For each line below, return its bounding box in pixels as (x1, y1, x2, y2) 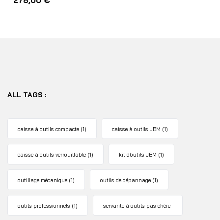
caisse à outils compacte (18, 126, 79, 133)
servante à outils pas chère (103, 202, 170, 209)
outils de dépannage (100, 177, 151, 184)
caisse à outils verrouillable (18, 151, 86, 158)
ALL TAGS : (7, 90, 46, 99)
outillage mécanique (18, 177, 67, 184)
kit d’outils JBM (119, 151, 157, 158)
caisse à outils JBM (112, 126, 161, 133)
